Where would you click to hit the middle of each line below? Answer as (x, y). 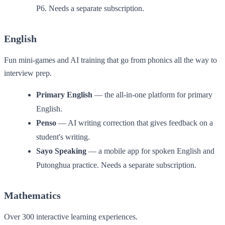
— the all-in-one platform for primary (152, 94)
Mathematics (32, 195)
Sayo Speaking (61, 151)
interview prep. (28, 73)
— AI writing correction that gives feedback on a (135, 123)
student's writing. (63, 137)
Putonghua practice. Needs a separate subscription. (116, 165)
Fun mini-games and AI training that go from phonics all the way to (110, 60)
